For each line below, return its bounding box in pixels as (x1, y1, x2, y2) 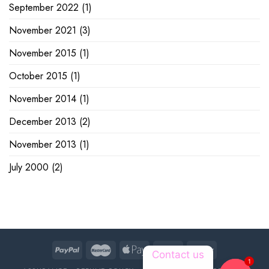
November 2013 (9, 137, 76, 151)
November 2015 (9, 46, 76, 60)
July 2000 (9, 160, 49, 174)
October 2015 (9, 68, 67, 83)
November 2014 (9, 91, 76, 106)
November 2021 (9, 23, 76, 37)
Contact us (152, 249, 204, 261)
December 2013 (9, 114, 76, 128)
